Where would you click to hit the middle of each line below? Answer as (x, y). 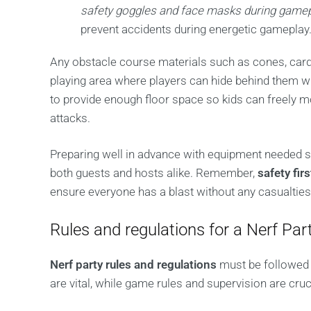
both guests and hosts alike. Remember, (154, 173)
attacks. (70, 118)
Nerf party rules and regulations (133, 264)
